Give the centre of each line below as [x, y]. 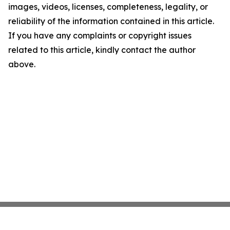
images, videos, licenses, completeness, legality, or [108, 7]
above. [22, 64]
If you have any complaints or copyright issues [100, 35]
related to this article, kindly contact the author [102, 50]
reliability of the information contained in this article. [111, 21]
